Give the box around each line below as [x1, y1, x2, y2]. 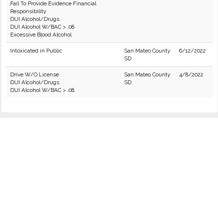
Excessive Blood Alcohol [10, 31, 72, 38]
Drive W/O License [10, 71, 59, 78]
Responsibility [10, 8, 46, 15]
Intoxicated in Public [10, 47, 62, 54]
